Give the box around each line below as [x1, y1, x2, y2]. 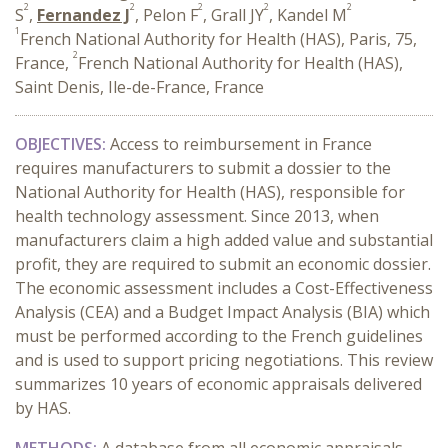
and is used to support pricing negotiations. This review [15, 349, 433, 371]
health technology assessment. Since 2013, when [15, 205, 379, 227]
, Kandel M [269, 4, 347, 26]
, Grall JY [203, 4, 264, 26]
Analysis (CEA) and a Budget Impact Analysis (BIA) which [15, 301, 430, 323]
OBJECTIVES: [15, 133, 110, 155]
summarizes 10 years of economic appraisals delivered [15, 373, 422, 395]
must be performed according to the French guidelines [15, 325, 423, 347]
